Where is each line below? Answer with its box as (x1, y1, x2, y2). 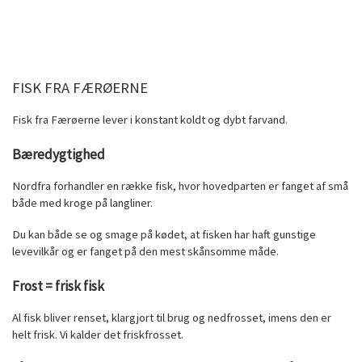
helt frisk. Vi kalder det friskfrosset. (12, 326, 183, 342)
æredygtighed (21, 145, 105, 163)
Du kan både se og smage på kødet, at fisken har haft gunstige (12, 227, 316, 242)
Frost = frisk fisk (12, 276, 104, 295)
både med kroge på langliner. (12, 195, 153, 210)
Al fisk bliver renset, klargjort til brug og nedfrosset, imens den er (12, 309, 331, 325)
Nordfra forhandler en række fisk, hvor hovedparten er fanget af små (12, 178, 348, 193)
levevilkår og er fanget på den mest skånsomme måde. (12, 244, 279, 259)
